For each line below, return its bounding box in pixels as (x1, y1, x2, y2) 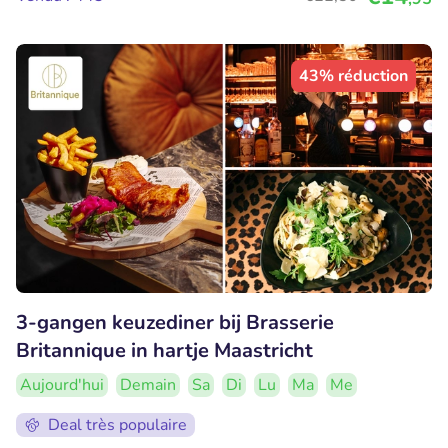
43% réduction (299, 64, 408, 87)
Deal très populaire (48, 414, 187, 437)
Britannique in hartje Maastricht (16, 337, 313, 365)
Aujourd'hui (20, 374, 104, 397)
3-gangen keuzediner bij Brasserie (16, 309, 334, 337)
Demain (120, 374, 176, 397)
